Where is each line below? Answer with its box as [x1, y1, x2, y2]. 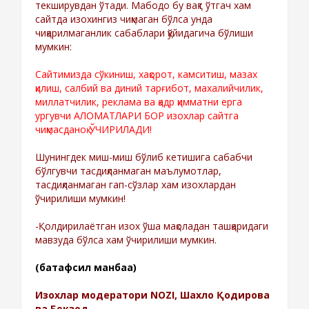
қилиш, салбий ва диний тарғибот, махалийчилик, [35, 81, 263, 94]
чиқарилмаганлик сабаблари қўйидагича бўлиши [35, 26, 253, 39]
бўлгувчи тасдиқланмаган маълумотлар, [35, 163, 221, 177]
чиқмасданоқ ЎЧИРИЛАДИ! [35, 122, 152, 136]
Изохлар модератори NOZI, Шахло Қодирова [35, 288, 270, 301]
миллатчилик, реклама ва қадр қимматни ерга [35, 94, 242, 108]
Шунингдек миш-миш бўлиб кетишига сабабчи [35, 150, 252, 163]
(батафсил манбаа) [35, 260, 137, 274]
